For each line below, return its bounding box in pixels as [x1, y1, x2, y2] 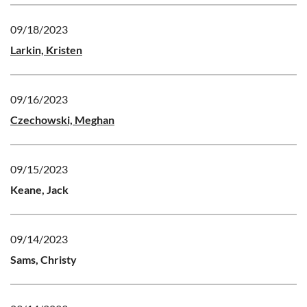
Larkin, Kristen [10, 42, 82, 56]
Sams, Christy [10, 252, 77, 266]
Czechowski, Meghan [10, 112, 114, 126]
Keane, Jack [10, 182, 69, 196]
